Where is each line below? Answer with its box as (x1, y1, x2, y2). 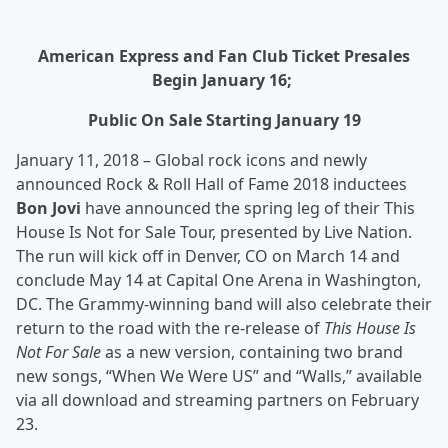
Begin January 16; (152, 69, 296, 92)
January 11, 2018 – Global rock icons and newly (16, 149, 367, 172)
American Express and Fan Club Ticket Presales (38, 45, 410, 68)
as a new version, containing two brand (105, 341, 403, 364)
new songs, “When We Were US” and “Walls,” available (16, 365, 422, 388)
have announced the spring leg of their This (81, 197, 415, 220)
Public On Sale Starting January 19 (87, 109, 361, 132)
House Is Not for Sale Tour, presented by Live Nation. (16, 221, 412, 244)
